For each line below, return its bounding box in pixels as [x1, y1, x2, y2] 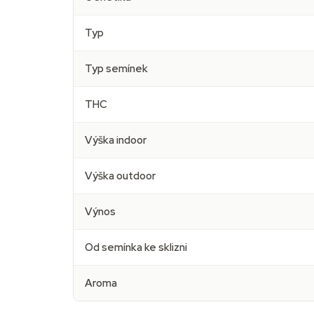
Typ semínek [85, 62, 148, 76]
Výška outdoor [85, 169, 156, 183]
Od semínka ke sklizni [85, 240, 187, 254]
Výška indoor [85, 133, 146, 147]
